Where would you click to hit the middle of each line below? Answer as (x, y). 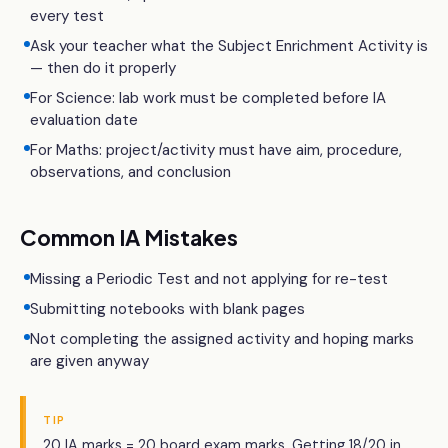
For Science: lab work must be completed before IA (208, 98)
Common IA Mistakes (129, 237)
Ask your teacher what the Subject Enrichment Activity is (229, 46)
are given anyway (89, 361)
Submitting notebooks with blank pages (167, 309)
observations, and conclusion (130, 172)
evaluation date (84, 120)
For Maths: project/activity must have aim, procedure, (216, 150)
